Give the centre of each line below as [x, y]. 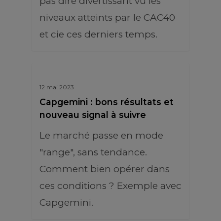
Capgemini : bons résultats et [107, 102]
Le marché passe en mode [101, 135]
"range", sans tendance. [93, 152]
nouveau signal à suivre [93, 115]
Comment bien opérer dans [105, 169]
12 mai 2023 [57, 87]
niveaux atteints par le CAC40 [107, 18]
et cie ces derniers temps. [98, 34]
